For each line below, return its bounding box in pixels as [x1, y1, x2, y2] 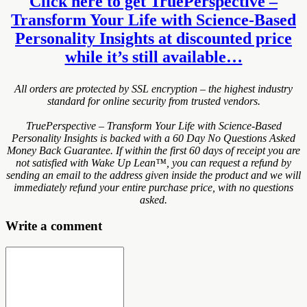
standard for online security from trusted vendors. [47, 95, 260, 107]
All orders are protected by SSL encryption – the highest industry [14, 82, 293, 95]
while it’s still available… [64, 47, 243, 66]
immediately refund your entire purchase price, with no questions [14, 181, 293, 193]
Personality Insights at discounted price [15, 29, 292, 47]
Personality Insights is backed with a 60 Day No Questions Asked [12, 132, 295, 144]
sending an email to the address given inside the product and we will [6, 169, 301, 181]
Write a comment [5, 219, 102, 234]
